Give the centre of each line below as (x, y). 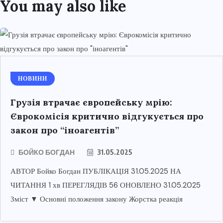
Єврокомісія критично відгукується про (107, 116)
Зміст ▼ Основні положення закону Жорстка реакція (97, 199)
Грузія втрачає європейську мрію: (91, 102)
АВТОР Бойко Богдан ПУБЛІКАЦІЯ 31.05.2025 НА (96, 171)
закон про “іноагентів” (65, 130)
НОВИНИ (33, 79)
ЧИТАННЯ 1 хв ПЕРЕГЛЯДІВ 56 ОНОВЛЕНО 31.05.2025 (106, 185)
